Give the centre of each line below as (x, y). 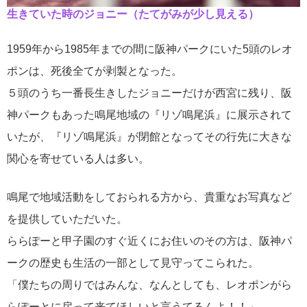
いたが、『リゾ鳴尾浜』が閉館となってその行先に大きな (149, 137)
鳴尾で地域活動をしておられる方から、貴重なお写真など (149, 197)
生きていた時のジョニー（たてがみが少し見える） (133, 14)
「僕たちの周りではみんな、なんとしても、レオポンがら (149, 285)
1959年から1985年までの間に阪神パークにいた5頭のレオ (150, 49)
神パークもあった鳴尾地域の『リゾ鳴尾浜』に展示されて (149, 115)
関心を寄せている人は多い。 (78, 159)
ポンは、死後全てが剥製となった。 (95, 71)
